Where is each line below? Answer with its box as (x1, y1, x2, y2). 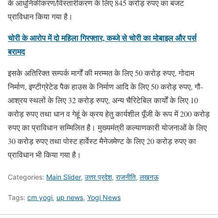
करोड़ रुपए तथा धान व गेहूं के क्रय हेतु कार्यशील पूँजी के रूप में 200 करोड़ (8, 108, 210, 119)
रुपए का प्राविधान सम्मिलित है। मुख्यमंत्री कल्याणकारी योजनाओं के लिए (8, 122, 207, 132)
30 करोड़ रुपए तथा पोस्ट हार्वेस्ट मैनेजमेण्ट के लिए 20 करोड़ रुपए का (8, 135, 196, 146)
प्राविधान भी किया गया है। (8, 149, 81, 160)
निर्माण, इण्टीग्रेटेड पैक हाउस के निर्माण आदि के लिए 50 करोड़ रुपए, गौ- (8, 81, 203, 91)
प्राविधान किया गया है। (8, 11, 73, 21)
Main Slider (46, 172, 81, 181)
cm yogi (27, 193, 53, 201)
